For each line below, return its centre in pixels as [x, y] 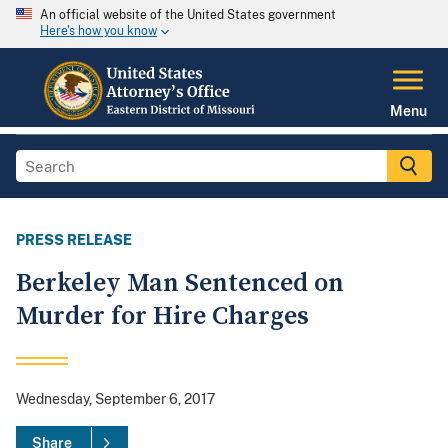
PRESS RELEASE [74, 240]
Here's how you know [98, 31]
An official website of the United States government [188, 15]
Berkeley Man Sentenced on [180, 284]
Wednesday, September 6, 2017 [115, 399]
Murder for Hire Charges [162, 317]
